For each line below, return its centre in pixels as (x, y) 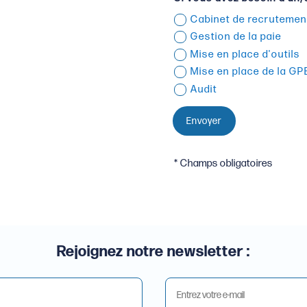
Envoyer (204, 121)
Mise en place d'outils (245, 54)
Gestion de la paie (236, 37)
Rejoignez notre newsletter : (153, 252)
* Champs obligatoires (223, 163)
